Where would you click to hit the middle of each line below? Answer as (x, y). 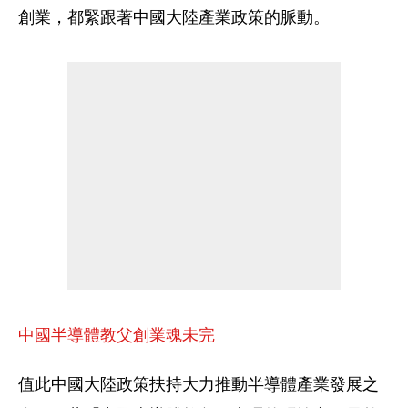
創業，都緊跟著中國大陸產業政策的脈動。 (174, 17)
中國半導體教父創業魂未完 (117, 334)
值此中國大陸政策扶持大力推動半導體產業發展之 (199, 384)
